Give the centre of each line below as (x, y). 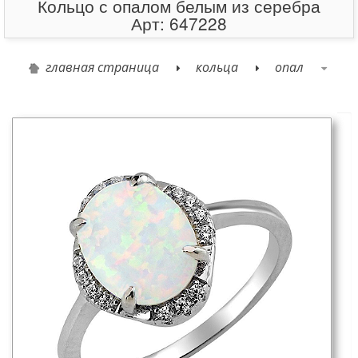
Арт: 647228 (179, 23)
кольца (217, 67)
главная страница (103, 67)
